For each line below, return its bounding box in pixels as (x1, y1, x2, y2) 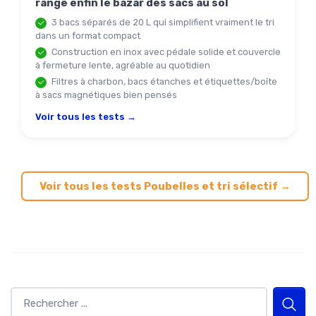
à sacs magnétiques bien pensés (35, 90, 177, 100)
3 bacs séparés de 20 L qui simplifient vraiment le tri (49, 17, 274, 28)
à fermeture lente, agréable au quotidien (35, 60, 210, 71)
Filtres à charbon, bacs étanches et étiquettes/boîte (49, 76, 277, 87)
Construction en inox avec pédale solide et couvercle (49, 47, 281, 57)
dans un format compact (35, 30, 140, 41)
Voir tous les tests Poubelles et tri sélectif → (39, 180, 291, 193)
